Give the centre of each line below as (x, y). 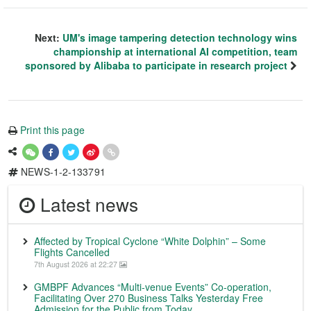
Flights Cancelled (72, 252)
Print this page (52, 130)
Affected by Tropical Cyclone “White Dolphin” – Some (150, 241)
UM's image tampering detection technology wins (180, 37)
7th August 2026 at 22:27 (77, 264)
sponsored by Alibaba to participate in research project (156, 65)
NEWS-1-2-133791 (62, 171)
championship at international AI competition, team (175, 51)
